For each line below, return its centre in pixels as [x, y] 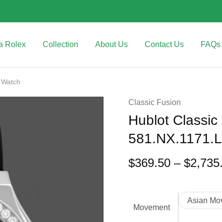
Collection [60, 44]
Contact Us [164, 44]
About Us [111, 44]
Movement [151, 207]
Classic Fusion [154, 102]
